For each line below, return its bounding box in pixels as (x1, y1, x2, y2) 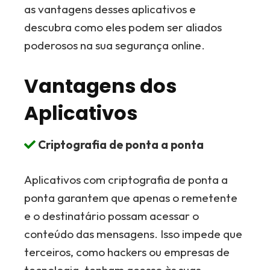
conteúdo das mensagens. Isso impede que (24, 227, 243, 241)
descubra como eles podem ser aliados (24, 19, 222, 34)
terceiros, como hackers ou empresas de (24, 245, 230, 259)
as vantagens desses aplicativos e (24, 1, 196, 16)
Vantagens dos (24, 72, 177, 99)
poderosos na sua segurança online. (24, 37, 206, 52)
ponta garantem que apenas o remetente (24, 190, 238, 205)
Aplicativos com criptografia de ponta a (24, 172, 228, 187)
